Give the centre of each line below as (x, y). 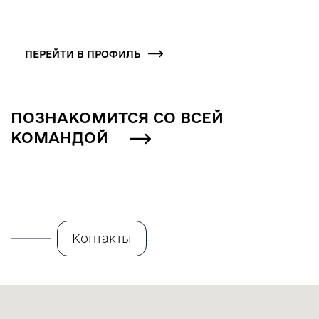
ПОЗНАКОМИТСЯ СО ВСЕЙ (117, 118)
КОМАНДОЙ (62, 138)
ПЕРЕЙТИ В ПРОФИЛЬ (83, 54)
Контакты (102, 239)
